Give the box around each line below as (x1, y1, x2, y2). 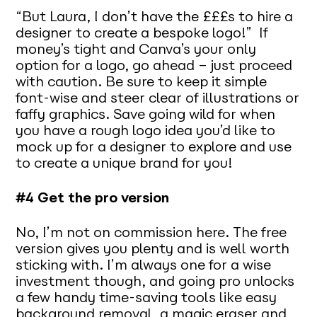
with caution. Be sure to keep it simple (16, 73, 267, 91)
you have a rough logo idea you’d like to (16, 122, 276, 139)
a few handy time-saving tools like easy (16, 288, 277, 306)
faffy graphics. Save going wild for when (16, 105, 276, 123)
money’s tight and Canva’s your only (16, 40, 257, 58)
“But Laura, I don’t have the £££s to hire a (16, 8, 294, 25)
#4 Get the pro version (16, 189, 170, 207)
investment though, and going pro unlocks (16, 272, 295, 289)
